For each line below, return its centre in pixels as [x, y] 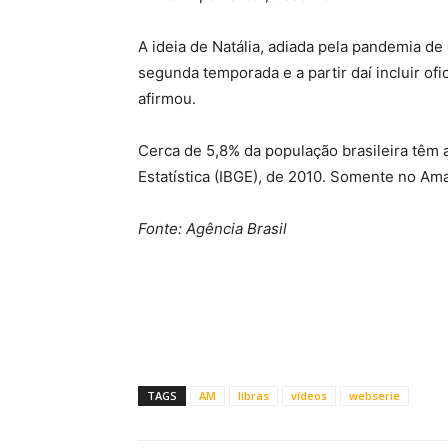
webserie [374, 395]
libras [253, 395]
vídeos [309, 395]
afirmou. [167, 98]
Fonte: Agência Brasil [212, 228]
